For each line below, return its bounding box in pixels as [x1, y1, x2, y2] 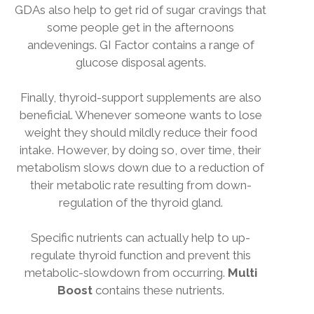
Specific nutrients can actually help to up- [31, 231, 250, 245]
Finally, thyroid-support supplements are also [20, 90, 261, 104]
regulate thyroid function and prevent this [30, 248, 251, 262]
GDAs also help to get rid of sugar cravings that [15, 3, 266, 17]
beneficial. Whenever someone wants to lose [19, 108, 262, 122]
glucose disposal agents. [75, 55, 206, 69]
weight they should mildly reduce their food [24, 125, 257, 139]
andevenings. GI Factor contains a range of [27, 38, 254, 52]
